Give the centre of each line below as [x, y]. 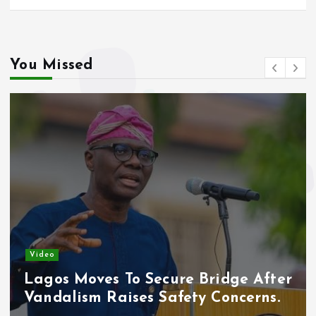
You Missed [51, 65]
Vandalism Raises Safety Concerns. [152, 298]
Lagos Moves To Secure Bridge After [158, 280]
